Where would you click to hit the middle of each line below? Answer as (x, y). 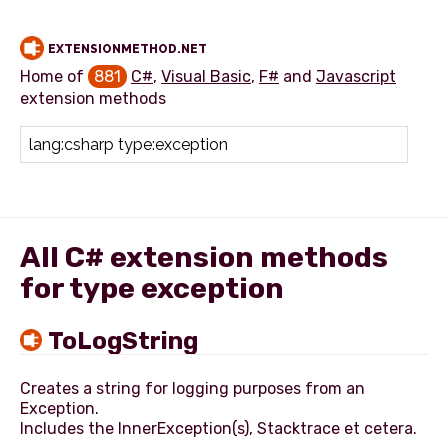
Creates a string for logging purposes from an (192, 388)
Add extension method (118, 179)
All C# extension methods (204, 257)
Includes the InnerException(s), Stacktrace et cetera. (218, 428)
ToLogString (123, 341)
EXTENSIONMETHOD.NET (127, 49)
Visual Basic (206, 76)
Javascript (356, 76)
